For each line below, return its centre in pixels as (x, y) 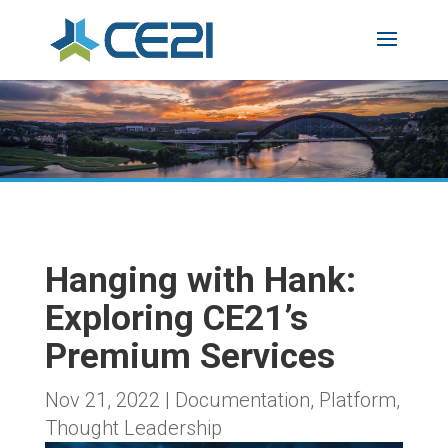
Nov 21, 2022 (102, 400)
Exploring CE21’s (176, 318)
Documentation (242, 400)
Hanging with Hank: (200, 280)
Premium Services (189, 356)
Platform (357, 400)
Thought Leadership (133, 428)
